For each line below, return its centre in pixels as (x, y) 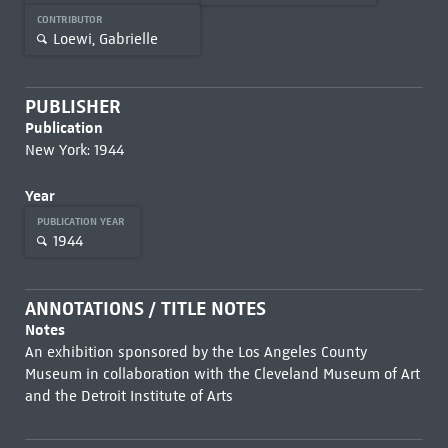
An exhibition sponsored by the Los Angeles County (195, 352)
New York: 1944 (74, 150)
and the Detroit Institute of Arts (128, 396)
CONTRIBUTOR (71, 19)
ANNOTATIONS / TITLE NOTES (145, 308)
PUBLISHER (72, 106)
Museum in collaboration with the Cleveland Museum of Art (222, 374)
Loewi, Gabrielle (105, 38)
